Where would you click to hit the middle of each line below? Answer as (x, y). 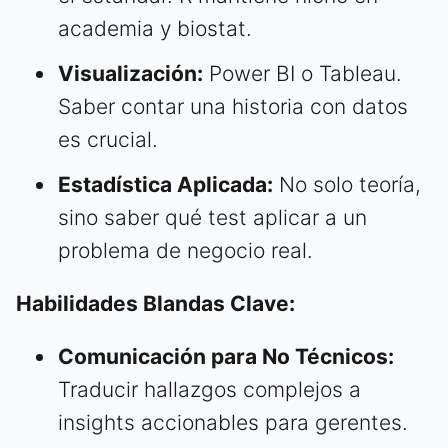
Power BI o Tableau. (302, 73)
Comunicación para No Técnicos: (226, 356)
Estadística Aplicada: (165, 184)
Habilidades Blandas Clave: (155, 303)
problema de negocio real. (185, 250)
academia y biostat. (155, 28)
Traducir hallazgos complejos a (209, 389)
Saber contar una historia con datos (233, 106)
